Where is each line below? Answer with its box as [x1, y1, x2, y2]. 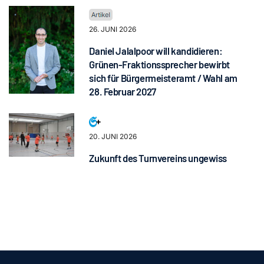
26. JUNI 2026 [89, 25, 137, 34]
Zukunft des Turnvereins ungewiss [89, 152, 227, 164]
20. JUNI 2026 [89, 132, 137, 141]
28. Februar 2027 [89, 85, 156, 97]
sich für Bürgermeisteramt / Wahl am [89, 72, 237, 84]
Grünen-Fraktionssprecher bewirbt [89, 58, 230, 70]
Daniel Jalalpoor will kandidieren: [89, 45, 223, 57]
